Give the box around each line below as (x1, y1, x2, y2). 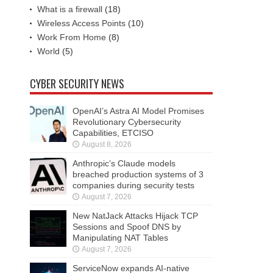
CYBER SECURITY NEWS (30, 76, 124, 92)
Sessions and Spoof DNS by (73, 222, 181, 232)
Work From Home (37, 32, 106, 43)
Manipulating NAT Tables (73, 233, 168, 243)
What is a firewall (37, 4, 102, 15)
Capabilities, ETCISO (73, 128, 154, 138)
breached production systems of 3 (73, 169, 204, 180)
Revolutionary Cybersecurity (73, 117, 181, 127)
